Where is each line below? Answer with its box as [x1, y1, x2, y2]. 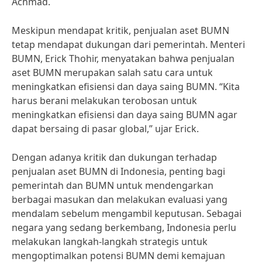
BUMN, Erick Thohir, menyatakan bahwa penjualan [12, 52, 235, 65]
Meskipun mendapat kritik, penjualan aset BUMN [12, 24, 229, 37]
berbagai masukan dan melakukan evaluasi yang [12, 193, 227, 206]
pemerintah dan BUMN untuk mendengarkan [12, 179, 213, 192]
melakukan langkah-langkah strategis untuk [12, 235, 208, 248]
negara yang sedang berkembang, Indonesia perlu [12, 221, 236, 234]
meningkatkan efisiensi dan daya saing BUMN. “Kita [12, 80, 240, 93]
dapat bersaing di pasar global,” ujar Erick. [12, 122, 199, 135]
